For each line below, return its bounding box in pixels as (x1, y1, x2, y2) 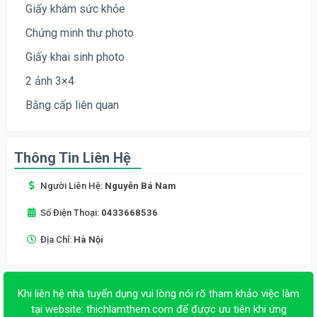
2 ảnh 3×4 (23, 74, 74, 88)
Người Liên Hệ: (40, 180, 105, 191)
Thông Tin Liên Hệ (14, 149, 131, 166)
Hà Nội (74, 234, 103, 245)
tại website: (30, 302, 86, 316)
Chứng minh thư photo (23, 25, 134, 40)
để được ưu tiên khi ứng (173, 302, 287, 316)
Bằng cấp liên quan (23, 98, 119, 112)
